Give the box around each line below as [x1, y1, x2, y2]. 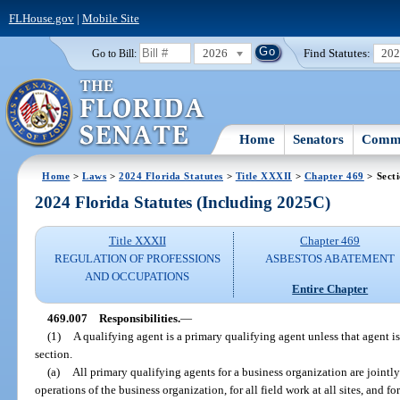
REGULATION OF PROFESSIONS [54, 252, 221, 266]
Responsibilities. [98, 311, 180, 325]
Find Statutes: [304, 46, 371, 60]
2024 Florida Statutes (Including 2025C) [35, 193, 331, 212]
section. [35, 346, 73, 361]
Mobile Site [81, 11, 139, 25]
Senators [293, 131, 345, 146]
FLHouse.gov [8, 11, 74, 25]
